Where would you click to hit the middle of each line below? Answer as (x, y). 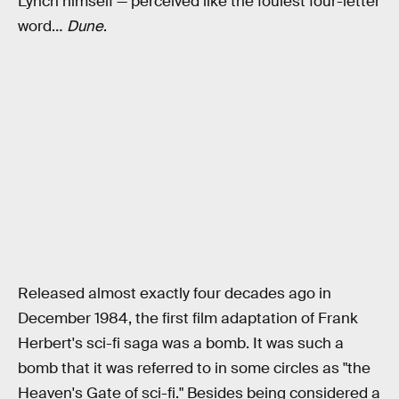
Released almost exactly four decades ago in (175, 294)
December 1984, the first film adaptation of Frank (188, 319)
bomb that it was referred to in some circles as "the (194, 369)
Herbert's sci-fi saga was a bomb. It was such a (181, 344)
